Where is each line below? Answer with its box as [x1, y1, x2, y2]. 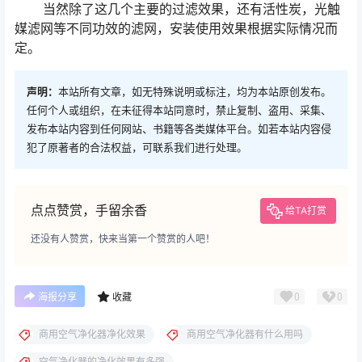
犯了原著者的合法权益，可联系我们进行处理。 [27, 141, 247, 154]
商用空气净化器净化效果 [39, 328, 145, 341]
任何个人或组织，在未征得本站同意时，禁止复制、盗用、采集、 [27, 103, 331, 117]
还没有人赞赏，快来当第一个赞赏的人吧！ [31, 233, 215, 246]
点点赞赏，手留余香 [31, 202, 147, 219]
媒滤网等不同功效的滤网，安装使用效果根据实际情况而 [15, 20, 338, 37]
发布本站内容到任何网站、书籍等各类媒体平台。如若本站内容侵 [27, 122, 331, 136]
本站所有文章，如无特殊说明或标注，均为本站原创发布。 [58, 85, 331, 99]
